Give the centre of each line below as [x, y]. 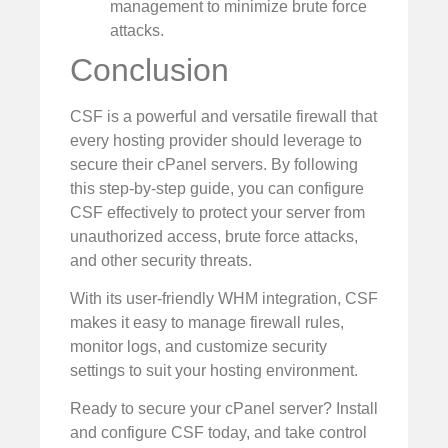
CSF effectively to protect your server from [217, 212]
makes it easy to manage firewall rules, [207, 323]
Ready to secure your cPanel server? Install [224, 409]
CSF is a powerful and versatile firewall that [223, 116]
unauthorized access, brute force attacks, [214, 236]
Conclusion [149, 69]
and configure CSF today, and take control [218, 433]
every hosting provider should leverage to [216, 140]
